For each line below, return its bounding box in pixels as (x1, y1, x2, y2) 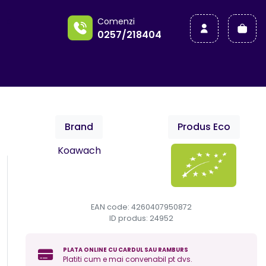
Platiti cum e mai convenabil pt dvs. (62, 254, 192, 264)
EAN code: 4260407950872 (91, 202, 192, 212)
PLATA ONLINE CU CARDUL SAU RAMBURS (62, 245, 188, 254)
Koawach (57, 144, 101, 157)
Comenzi (97, 15, 135, 27)
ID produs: (109, 213, 150, 223)
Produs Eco (177, 120, 230, 134)
